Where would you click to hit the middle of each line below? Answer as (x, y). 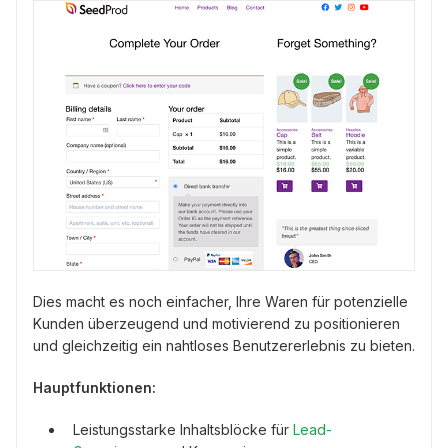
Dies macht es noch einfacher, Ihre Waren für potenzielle (220, 301)
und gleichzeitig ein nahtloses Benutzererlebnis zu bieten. (224, 345)
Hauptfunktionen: (94, 387)
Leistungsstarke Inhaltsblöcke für (183, 429)
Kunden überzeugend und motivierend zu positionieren (216, 323)
